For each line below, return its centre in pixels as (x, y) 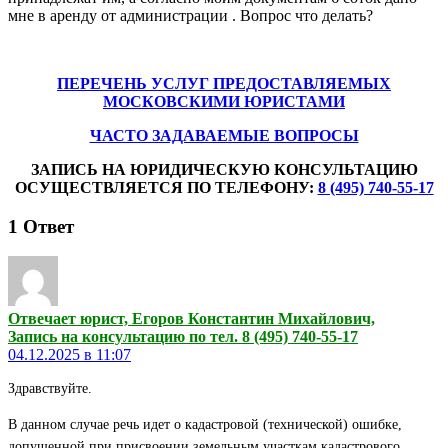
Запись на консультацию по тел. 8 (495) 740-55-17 (183, 337)
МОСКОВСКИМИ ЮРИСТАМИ (224, 101)
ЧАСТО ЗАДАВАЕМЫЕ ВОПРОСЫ (224, 135)
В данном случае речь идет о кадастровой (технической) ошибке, (205, 425)
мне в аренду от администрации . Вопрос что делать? (190, 15)
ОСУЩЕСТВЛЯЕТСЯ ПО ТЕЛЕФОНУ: (166, 187)
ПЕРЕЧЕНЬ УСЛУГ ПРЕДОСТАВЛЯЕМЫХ (224, 83)
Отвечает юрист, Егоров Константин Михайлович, (191, 319)
